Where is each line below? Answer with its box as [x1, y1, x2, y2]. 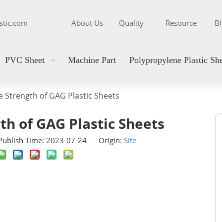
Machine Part [68, 55, 116, 65]
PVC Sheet [5, 55, 45, 65]
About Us [71, 18, 103, 28]
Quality [118, 18, 144, 28]
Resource [165, 18, 197, 28]
